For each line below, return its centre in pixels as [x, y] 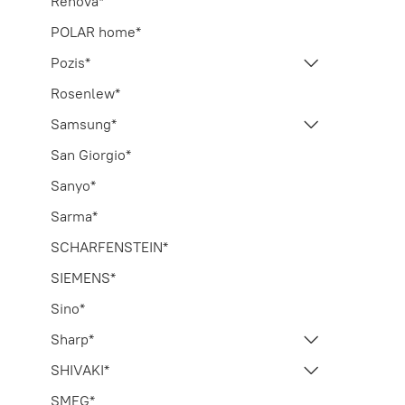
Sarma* [74, 216]
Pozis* [71, 62]
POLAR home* [96, 31]
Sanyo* [73, 185]
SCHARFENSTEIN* [109, 246]
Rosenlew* [85, 93]
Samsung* [84, 123]
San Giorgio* [91, 154]
